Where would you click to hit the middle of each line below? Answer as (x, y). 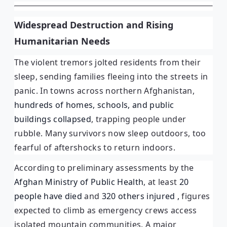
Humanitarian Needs (62, 41)
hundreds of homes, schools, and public (94, 105)
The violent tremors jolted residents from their (108, 62)
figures (196, 196)
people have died (48, 196)
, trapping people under (139, 119)
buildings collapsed (53, 119)
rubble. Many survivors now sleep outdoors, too (110, 133)
